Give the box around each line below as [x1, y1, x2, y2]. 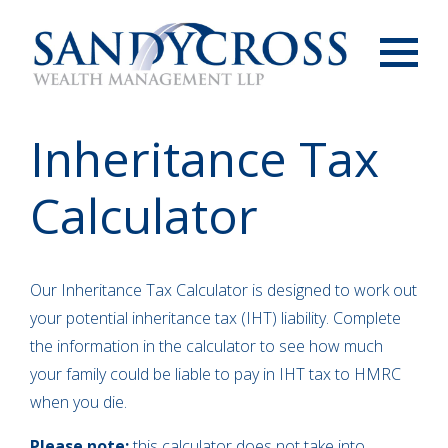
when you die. [30, 391, 127, 414]
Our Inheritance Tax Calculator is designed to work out [30, 279, 417, 302]
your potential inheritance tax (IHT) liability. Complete [30, 307, 401, 330]
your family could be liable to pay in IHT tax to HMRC [30, 363, 401, 386]
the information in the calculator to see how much [30, 335, 383, 358]
